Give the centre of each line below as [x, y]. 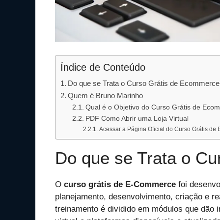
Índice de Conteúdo [103, 67]
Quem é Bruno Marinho [106, 95]
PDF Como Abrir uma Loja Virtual [137, 118]
